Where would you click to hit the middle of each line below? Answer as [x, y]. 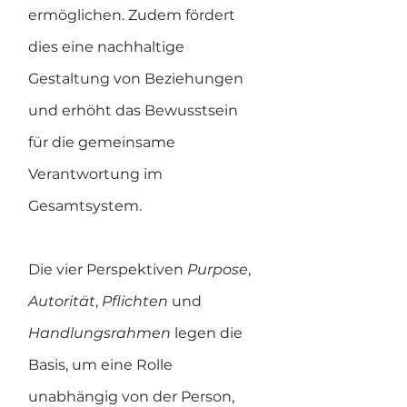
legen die [210, 333]
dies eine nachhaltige [108, 47]
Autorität [62, 301]
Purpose [218, 269]
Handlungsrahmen [101, 333]
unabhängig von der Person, [133, 397]
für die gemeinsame [104, 142]
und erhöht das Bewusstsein [135, 110]
